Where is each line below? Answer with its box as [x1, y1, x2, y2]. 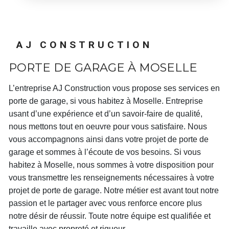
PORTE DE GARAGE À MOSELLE [17, 60, 197, 75]
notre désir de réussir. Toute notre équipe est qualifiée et [9, 212, 211, 220]
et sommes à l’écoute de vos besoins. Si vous [34, 148, 201, 156]
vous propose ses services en [110, 84, 220, 93]
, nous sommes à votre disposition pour [73, 161, 214, 169]
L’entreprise [15, 84, 53, 93]
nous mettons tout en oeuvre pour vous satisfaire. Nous [9, 122, 207, 131]
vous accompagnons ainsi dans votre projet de [9, 135, 179, 144]
